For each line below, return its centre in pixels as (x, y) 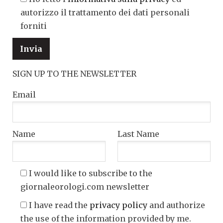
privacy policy (118, 205)
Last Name (138, 134)
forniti (34, 26)
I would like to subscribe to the (91, 173)
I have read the (59, 205)
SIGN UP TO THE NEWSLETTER (74, 74)
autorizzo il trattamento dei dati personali (105, 13)
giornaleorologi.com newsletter (85, 187)
